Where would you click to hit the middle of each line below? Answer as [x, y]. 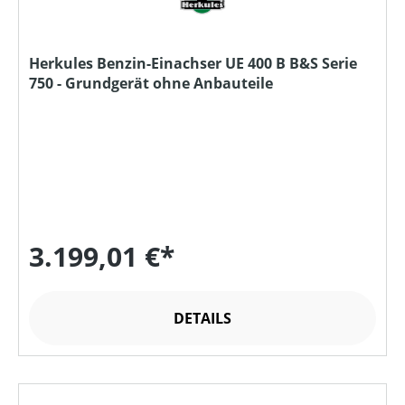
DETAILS [202, 319]
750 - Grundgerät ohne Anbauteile [151, 84]
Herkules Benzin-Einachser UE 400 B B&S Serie [193, 64]
